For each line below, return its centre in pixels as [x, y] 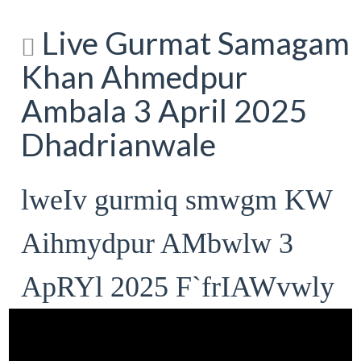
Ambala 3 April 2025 [165, 110]
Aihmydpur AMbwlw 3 [158, 243]
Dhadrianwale [119, 144]
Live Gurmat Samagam [193, 43]
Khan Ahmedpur [135, 77]
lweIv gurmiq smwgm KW [177, 199]
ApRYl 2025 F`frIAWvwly [178, 286]
